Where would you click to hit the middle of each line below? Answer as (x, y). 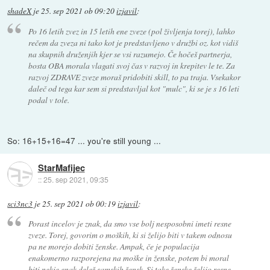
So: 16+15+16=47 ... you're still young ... (84, 140)
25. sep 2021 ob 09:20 (78, 11)
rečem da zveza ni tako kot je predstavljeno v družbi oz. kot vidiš (133, 42)
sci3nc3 (20, 203)
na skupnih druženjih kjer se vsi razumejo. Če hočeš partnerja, (130, 54)
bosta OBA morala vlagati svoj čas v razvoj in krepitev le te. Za (131, 65)
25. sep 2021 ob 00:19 (79, 203)
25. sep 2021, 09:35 (76, 180)
